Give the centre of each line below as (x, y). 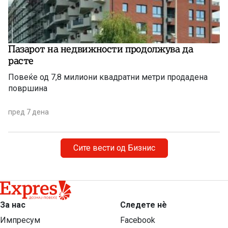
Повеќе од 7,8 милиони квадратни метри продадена (108, 77)
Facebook (138, 220)
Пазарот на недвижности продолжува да (101, 49)
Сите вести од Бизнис (114, 148)
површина (28, 89)
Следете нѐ (144, 205)
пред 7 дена (28, 112)
